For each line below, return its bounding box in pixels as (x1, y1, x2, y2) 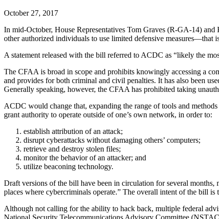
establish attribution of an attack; (23, 127, 123, 135)
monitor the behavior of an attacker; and (23, 153, 146, 162)
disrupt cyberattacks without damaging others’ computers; (23, 135, 200, 144)
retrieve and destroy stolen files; (23, 144, 121, 153)
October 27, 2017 (4, 8, 58, 17)
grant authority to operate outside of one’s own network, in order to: (4, 110, 212, 119)
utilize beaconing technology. (23, 162, 113, 171)
